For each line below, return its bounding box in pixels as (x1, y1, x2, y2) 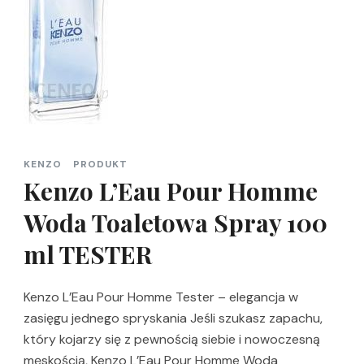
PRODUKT (73, 158, 128, 171)
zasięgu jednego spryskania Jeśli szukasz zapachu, (24, 310, 323, 327)
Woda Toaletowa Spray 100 (24, 206, 327, 240)
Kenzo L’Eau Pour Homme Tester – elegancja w (24, 288, 298, 306)
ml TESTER (24, 238, 152, 271)
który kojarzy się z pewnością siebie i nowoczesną (24, 331, 320, 349)
